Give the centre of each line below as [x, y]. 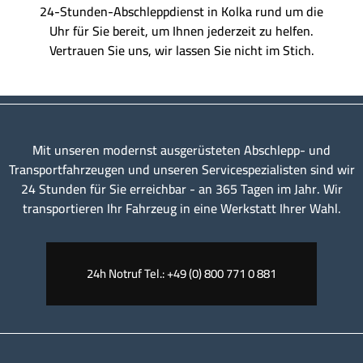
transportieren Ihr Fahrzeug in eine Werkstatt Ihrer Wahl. [181, 209]
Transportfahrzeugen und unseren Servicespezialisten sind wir [181, 170]
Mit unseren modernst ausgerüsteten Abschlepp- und [181, 150]
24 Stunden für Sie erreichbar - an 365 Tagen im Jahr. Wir [181, 189]
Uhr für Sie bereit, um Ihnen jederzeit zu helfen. [181, 31]
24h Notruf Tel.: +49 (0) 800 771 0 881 [181, 274]
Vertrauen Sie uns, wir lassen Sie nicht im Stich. [181, 51]
